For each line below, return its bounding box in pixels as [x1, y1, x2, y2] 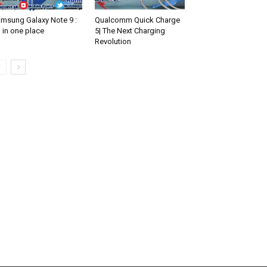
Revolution [94, 37, 131, 46]
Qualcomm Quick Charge [94, 15, 180, 25]
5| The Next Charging [94, 26, 165, 36]
